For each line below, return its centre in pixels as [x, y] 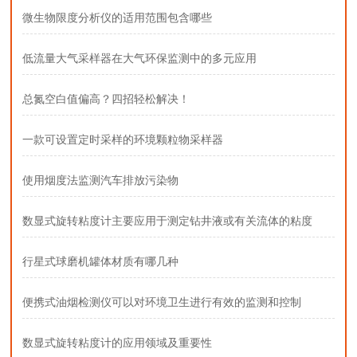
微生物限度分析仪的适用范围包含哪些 [117, 18]
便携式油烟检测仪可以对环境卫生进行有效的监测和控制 [161, 302]
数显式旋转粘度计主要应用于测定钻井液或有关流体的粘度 [167, 221]
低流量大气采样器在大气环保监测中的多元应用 [139, 59]
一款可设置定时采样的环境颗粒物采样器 [122, 140]
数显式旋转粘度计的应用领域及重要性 [117, 343]
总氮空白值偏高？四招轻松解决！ [106, 99]
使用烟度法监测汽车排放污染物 [100, 180]
